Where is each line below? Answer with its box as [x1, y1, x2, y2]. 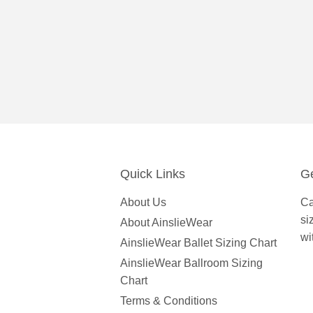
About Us [120, 196, 166, 209]
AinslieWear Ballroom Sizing [120, 257, 263, 270]
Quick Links [120, 167, 185, 182]
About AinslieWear [120, 217, 212, 229]
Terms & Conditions [120, 295, 217, 307]
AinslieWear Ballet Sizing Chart [120, 237, 277, 249]
